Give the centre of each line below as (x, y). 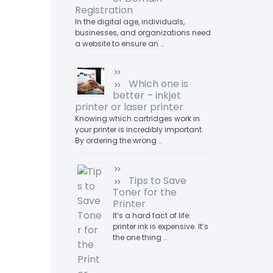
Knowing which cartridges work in (137, 119)
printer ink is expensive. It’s (160, 226)
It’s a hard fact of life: (151, 215)
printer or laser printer (129, 107)
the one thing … (140, 237)
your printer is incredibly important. (139, 129)
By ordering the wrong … (118, 140)
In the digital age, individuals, (129, 22)
